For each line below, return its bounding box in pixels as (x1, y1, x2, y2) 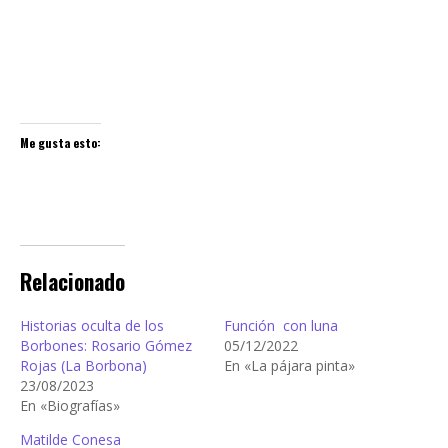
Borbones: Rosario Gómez (20, 335, 192, 355)
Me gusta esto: (20, 134, 101, 152)
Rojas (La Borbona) (20, 355, 147, 375)
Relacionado (20, 265, 125, 297)
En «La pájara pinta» (224, 355, 355, 375)
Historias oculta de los (20, 315, 164, 335)
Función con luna (224, 315, 338, 335)
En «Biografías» (20, 395, 120, 415)
